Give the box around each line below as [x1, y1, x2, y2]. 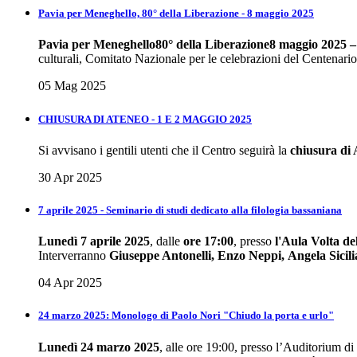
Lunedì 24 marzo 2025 [38, 339, 159, 354]
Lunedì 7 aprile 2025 [38, 234, 150, 249]
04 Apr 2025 [38, 276, 102, 290]
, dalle [150, 234, 183, 249]
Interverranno [38, 249, 109, 263]
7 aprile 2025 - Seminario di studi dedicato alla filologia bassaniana [38, 204, 342, 216]
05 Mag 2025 [38, 79, 106, 93]
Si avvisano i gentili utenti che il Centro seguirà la [38, 143, 290, 157]
